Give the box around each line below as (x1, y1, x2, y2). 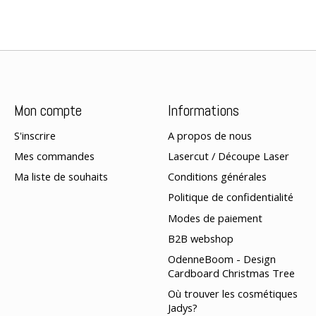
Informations (167, 100, 239, 120)
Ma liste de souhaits (13, 169, 108, 184)
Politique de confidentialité (167, 190, 293, 205)
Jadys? (167, 300, 197, 315)
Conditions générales (167, 169, 267, 184)
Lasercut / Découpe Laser (167, 149, 289, 164)
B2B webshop (167, 231, 233, 245)
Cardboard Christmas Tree (167, 265, 295, 280)
